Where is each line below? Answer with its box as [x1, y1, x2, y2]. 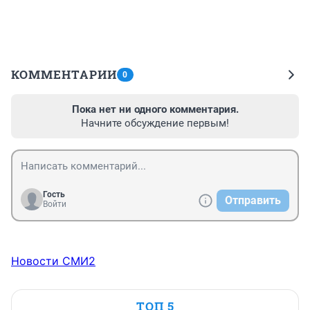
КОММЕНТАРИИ [11, 66, 117, 82]
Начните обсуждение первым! [81, 116, 229, 129]
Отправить [225, 193, 281, 207]
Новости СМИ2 [11, 253, 95, 268]
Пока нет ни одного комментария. [71, 102, 239, 116]
